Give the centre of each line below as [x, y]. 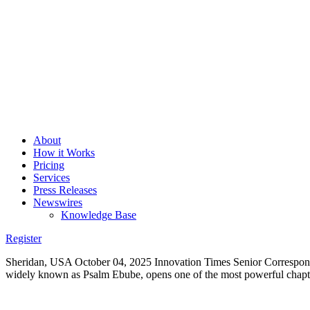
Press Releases [65, 190]
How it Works [64, 153]
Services [52, 177]
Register [24, 238]
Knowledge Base [99, 215]
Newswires [58, 202]
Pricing [49, 165]
